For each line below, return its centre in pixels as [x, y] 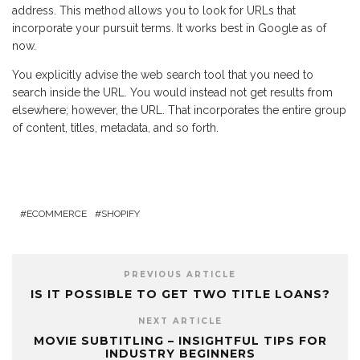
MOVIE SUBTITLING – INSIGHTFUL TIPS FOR [180, 340]
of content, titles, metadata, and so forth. [115, 127]
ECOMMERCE [57, 213]
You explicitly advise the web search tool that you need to [163, 74]
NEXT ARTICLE [180, 321]
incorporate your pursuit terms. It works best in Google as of [169, 28]
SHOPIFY [121, 213]
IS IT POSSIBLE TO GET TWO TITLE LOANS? [180, 294]
